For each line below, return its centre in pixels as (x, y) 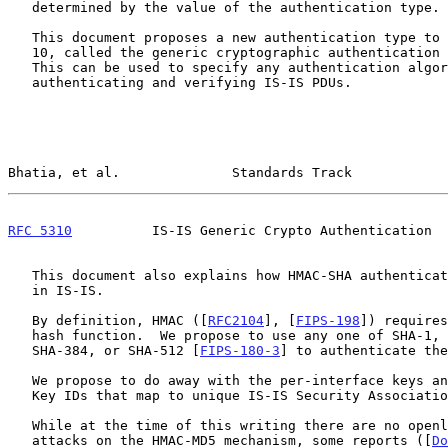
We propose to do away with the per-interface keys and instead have (20, 380)
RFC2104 (236, 320)
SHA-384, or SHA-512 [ (116, 350)
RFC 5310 (40, 230)
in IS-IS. (20, 290)
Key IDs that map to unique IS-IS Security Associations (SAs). (20, 395)
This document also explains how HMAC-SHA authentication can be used (20, 275)
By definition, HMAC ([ (120, 320)
